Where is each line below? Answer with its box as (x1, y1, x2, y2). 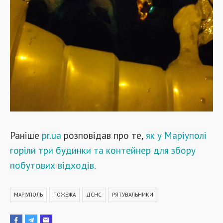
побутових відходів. (10, 158, 96, 171)
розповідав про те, (61, 128, 146, 141)
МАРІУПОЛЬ (14, 191, 43, 198)
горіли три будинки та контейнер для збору (10, 143, 196, 156)
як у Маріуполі (146, 128, 207, 141)
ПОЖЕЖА (53, 191, 76, 198)
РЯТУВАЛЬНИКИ (112, 191, 153, 198)
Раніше (10, 128, 42, 141)
